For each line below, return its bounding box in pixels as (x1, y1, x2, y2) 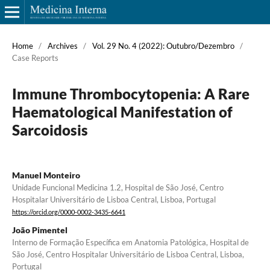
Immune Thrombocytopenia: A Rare (11, 84, 250, 102)
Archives (47, 40, 78, 51)
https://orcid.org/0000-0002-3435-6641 (11, 209, 125, 216)
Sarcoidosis (11, 121, 88, 139)
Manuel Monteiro (11, 169, 80, 180)
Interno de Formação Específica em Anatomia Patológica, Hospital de (11, 237, 249, 248)
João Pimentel (11, 225, 67, 236)
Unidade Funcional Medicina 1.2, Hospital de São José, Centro (11, 182, 224, 192)
